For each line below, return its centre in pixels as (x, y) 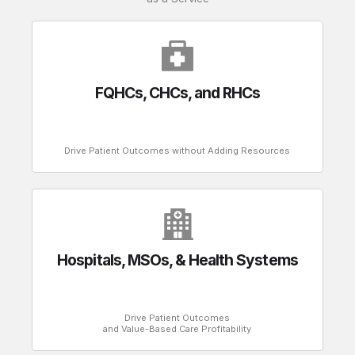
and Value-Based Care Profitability (177, 329)
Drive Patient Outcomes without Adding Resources (177, 150)
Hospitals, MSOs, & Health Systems (177, 260)
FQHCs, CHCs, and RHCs (177, 92)
